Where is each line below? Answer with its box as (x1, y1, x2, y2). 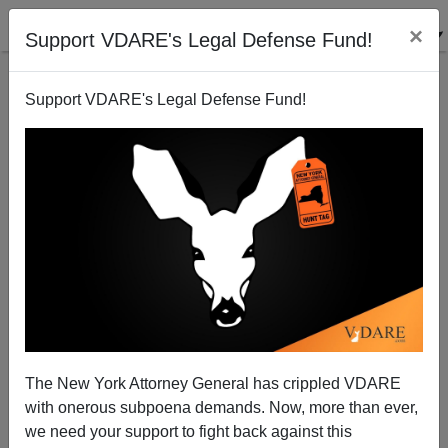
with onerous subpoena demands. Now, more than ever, (25, 398, 418, 416)
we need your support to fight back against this (25, 422, 352, 440)
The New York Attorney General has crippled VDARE (25, 374, 401, 392)
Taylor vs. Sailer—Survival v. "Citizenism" (94, 193, 354, 209)
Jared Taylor (175, 332, 273, 353)
